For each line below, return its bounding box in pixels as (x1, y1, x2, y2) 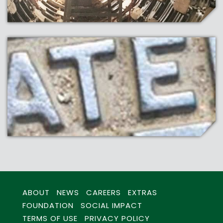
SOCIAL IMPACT (81, 200, 142, 211)
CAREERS (86, 187, 121, 198)
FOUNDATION (22, 200, 74, 211)
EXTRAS (128, 187, 157, 198)
